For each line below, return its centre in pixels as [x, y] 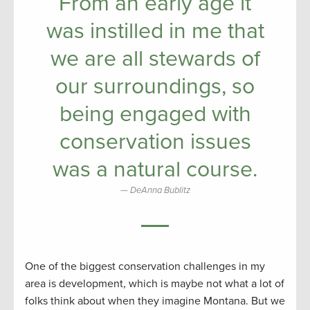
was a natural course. [155, 169]
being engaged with [155, 114]
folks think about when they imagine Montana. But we [155, 301]
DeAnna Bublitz [160, 190]
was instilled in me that [155, 31]
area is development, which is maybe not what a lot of [155, 283]
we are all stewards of [155, 58]
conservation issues [155, 142]
